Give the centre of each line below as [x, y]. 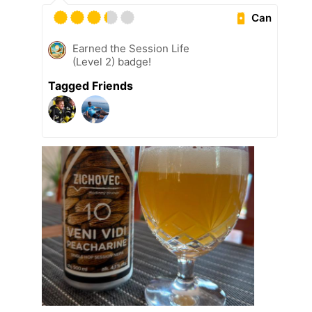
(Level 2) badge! [112, 62]
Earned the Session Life [131, 49]
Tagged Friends [91, 86]
